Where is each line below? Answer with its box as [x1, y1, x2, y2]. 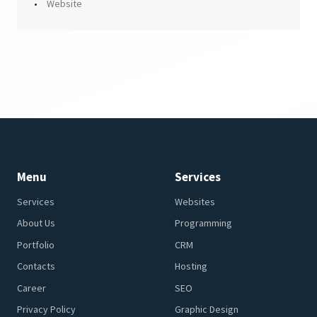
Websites [175, 195, 216, 208]
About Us [16, 217, 55, 230]
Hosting [175, 260, 208, 273]
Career [16, 281, 46, 294]
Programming [175, 217, 233, 230]
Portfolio [16, 238, 54, 251]
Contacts [16, 260, 55, 273]
